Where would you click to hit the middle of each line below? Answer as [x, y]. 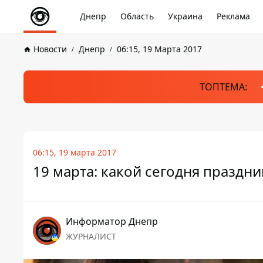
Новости [50, 49]
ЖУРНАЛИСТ [91, 236]
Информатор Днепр [112, 221]
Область [137, 16]
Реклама [233, 16]
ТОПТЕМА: [223, 87]
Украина [185, 16]
